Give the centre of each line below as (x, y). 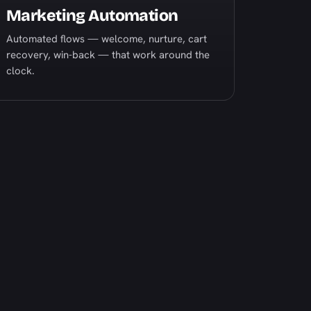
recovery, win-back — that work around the (108, 55)
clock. (20, 71)
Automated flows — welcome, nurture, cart (107, 39)
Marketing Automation (92, 16)
